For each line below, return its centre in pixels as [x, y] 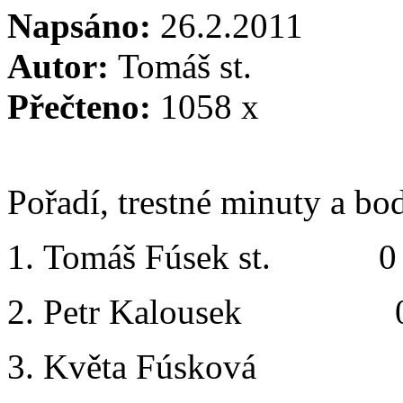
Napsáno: [84, 25]
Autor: [63, 66]
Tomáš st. [185, 66]
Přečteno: [84, 106]
